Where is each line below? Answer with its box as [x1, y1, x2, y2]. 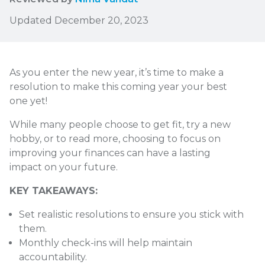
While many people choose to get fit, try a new [9, 119, 231, 131]
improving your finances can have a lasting [9, 147, 211, 159]
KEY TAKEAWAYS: [9, 185, 98, 197]
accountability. [19, 251, 87, 263]
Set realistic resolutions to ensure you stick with [19, 209, 244, 221]
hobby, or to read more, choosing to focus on [9, 133, 221, 145]
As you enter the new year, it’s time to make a [9, 67, 224, 79]
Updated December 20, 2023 [9, 15, 148, 27]
